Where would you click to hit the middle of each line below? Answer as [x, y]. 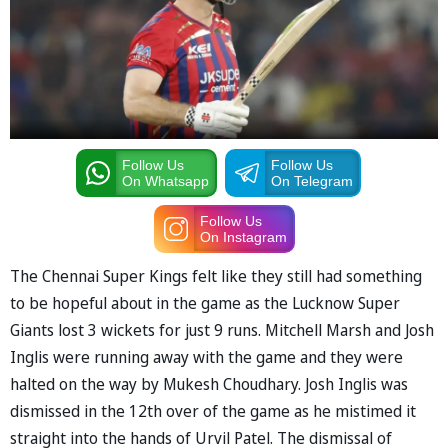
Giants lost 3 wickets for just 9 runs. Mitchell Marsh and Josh [222, 329]
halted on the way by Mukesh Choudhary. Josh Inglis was [209, 383]
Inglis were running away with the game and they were [206, 356]
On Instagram [243, 236]
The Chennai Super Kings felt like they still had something [216, 275]
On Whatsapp [165, 180]
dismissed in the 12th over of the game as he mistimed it [213, 410]
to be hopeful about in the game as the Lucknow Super [205, 302]
